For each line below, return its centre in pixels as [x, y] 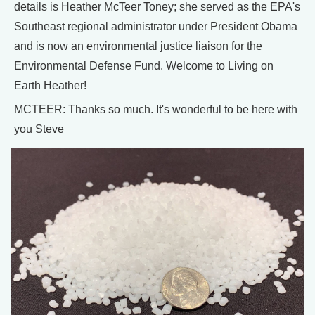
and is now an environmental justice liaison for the [138, 46]
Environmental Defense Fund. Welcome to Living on [144, 65]
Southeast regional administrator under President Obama [156, 26]
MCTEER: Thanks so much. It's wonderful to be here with [156, 109]
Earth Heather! [50, 85]
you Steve [39, 129]
